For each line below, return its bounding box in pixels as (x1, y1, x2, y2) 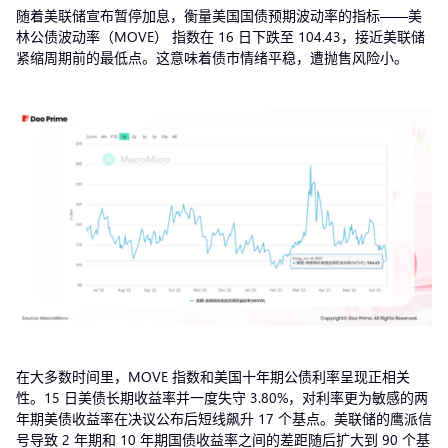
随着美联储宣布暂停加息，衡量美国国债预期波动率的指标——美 (16, 5, 422, 25)
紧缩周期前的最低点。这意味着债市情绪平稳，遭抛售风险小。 (16, 47, 412, 67)
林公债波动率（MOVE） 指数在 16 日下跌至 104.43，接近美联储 (16, 26, 425, 46)
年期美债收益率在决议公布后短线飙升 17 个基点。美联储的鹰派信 (16, 408, 432, 428)
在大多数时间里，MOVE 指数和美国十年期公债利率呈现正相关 (16, 366, 410, 386)
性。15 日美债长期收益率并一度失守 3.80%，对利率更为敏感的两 (16, 387, 428, 407)
